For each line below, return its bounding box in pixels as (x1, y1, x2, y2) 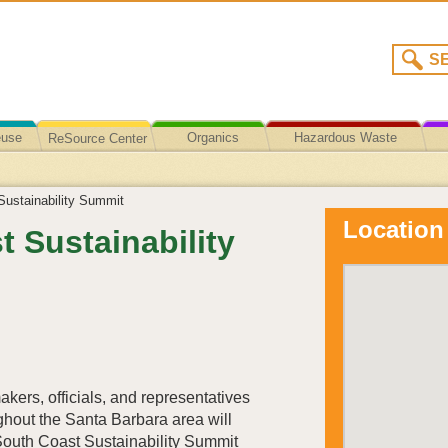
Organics (186, 130, 239, 145)
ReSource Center (48, 131, 147, 146)
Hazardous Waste (294, 130, 397, 145)
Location (343, 216, 444, 243)
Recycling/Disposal (290, 161, 401, 176)
